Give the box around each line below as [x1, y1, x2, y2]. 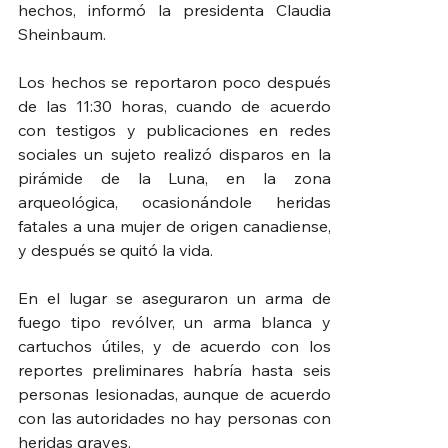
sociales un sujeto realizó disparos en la [18, 143, 331, 164]
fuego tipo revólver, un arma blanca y [18, 311, 331, 332]
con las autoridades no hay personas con [18, 407, 331, 428]
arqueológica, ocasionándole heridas [18, 191, 331, 212]
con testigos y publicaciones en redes [18, 119, 331, 140]
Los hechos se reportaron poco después [18, 71, 331, 92]
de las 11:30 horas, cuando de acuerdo [18, 95, 331, 116]
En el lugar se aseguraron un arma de [18, 287, 331, 308]
